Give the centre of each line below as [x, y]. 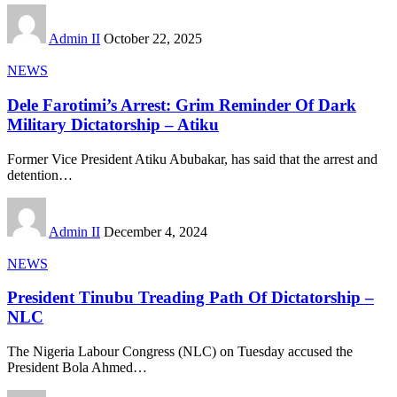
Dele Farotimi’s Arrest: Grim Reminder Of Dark [182, 105]
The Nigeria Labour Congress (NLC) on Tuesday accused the [180, 352]
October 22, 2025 [153, 39]
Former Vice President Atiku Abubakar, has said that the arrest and [192, 159]
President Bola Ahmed [70, 368]
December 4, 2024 [156, 231]
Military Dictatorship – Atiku [113, 125]
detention [33, 175]
